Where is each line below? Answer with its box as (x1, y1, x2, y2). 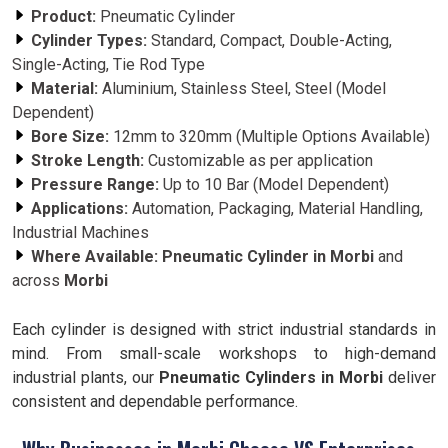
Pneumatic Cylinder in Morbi (162, 247, 374, 266)
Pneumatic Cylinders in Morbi (159, 368, 383, 387)
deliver (383, 368, 436, 387)
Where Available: (31, 247, 158, 266)
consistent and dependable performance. (12, 392, 298, 411)
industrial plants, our (12, 368, 159, 387)
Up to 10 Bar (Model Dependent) (159, 175, 389, 194)
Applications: (31, 199, 128, 218)
